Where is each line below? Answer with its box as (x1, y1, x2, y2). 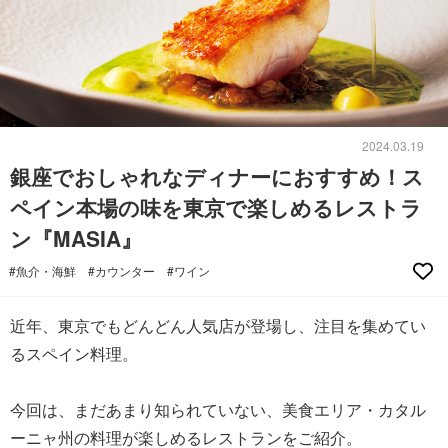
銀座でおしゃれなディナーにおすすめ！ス (10, 160, 424, 191)
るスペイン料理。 (10, 341, 138, 365)
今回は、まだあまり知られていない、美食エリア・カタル (10, 397, 426, 421)
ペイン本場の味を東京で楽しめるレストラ (10, 191, 422, 222)
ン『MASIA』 (10, 222, 142, 253)
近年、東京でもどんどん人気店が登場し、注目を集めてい (10, 313, 426, 337)
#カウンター (88, 262, 155, 280)
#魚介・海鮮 (9, 262, 76, 280)
